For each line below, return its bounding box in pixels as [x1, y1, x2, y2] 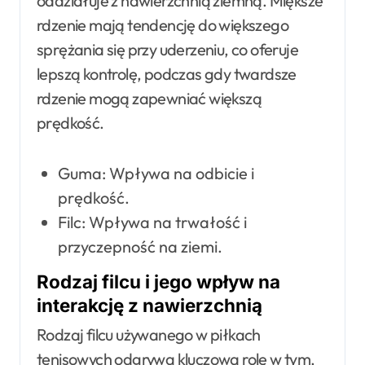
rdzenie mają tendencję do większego [37, 15, 288, 36]
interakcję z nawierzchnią [37, 294, 262, 317]
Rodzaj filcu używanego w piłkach [37, 323, 261, 345]
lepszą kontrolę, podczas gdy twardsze [37, 64, 297, 85]
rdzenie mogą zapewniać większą [37, 88, 262, 109]
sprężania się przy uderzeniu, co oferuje [37, 39, 298, 60]
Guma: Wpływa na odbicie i [57, 163, 254, 184]
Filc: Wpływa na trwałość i [57, 212, 247, 233]
